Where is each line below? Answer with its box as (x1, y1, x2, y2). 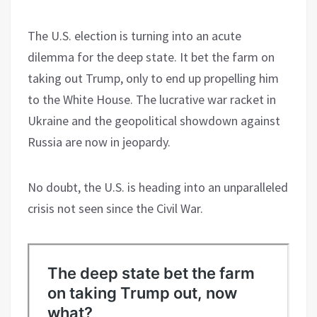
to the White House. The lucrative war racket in (28, 91, 276, 108)
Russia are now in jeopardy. (28, 133, 171, 150)
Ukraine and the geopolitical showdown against (28, 112, 280, 129)
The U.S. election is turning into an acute (28, 27, 241, 44)
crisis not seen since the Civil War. (28, 200, 203, 217)
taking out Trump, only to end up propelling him (28, 69, 279, 86)
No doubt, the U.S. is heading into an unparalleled (28, 178, 288, 195)
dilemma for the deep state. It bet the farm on (28, 48, 275, 65)
